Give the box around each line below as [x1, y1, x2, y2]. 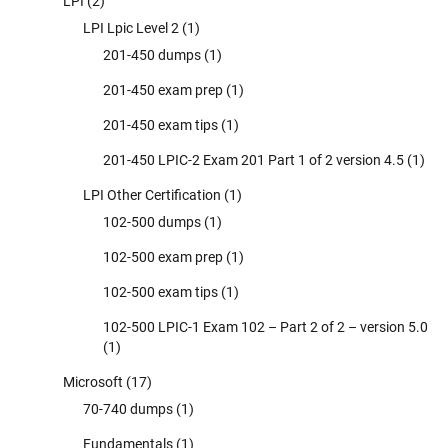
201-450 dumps [103, 46, 201, 63]
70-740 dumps [83, 400, 173, 417]
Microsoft [63, 373, 123, 390]
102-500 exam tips [103, 283, 218, 300]
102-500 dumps [103, 213, 201, 230]
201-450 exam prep [103, 81, 223, 98]
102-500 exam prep [103, 248, 223, 265]
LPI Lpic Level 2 [83, 19, 179, 36]
